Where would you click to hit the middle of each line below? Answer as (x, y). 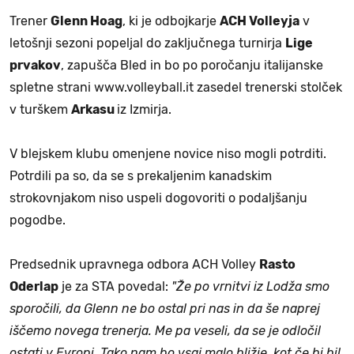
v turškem (40, 109)
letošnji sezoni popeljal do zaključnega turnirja (147, 43)
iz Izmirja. (144, 109)
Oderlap (34, 286)
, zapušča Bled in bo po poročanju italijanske (192, 65)
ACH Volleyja (260, 21)
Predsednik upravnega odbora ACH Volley (134, 264)
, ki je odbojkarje (171, 21)
